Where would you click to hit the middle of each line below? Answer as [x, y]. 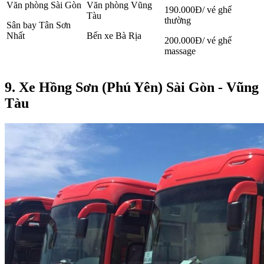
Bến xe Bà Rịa [114, 36]
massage [180, 51]
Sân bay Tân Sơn [39, 25]
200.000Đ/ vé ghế [198, 41]
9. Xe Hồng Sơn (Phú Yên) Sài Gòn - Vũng [132, 88]
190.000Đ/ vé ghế [198, 10]
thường [178, 21]
